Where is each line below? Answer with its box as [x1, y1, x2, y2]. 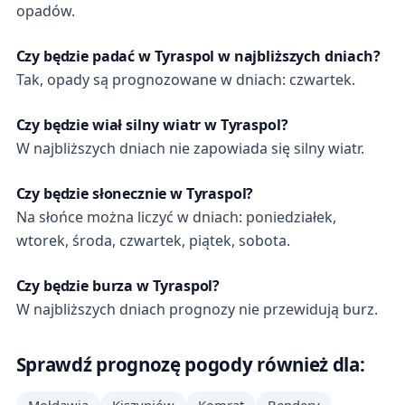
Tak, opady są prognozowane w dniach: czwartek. [15, 70, 355, 90]
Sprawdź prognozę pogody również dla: [15, 352, 365, 378]
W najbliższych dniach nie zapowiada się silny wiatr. [15, 138, 364, 159]
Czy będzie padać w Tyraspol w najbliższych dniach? [15, 46, 381, 67]
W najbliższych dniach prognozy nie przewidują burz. [15, 299, 378, 320]
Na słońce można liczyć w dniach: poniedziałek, [15, 207, 336, 228]
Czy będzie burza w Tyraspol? [15, 276, 221, 297]
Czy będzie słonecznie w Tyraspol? [15, 184, 254, 204]
